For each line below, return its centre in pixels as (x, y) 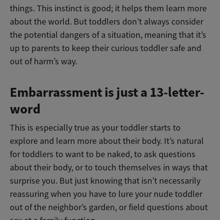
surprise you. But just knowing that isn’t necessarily (105, 181)
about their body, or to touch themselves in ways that (109, 168)
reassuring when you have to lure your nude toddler (106, 194)
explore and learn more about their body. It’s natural (107, 141)
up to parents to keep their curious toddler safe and (106, 48)
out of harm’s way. (43, 62)
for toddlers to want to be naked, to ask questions (103, 154)
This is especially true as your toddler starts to (95, 128)
